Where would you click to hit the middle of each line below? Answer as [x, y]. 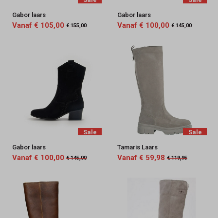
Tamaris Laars [137, 147]
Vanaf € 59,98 [141, 158]
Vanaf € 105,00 [38, 26]
